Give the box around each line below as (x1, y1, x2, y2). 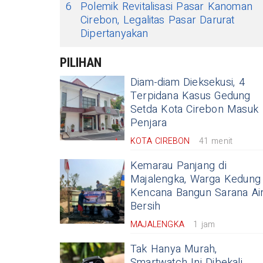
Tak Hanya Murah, (130, 241, 217, 258)
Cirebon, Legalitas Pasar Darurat (80, 12, 235, 29)
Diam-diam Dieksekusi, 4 (130, 75, 245, 91)
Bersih (130, 198, 161, 215)
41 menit (198, 135, 233, 148)
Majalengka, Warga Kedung (130, 171, 261, 188)
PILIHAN (60, 55, 102, 70)
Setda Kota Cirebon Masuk (130, 102, 259, 118)
